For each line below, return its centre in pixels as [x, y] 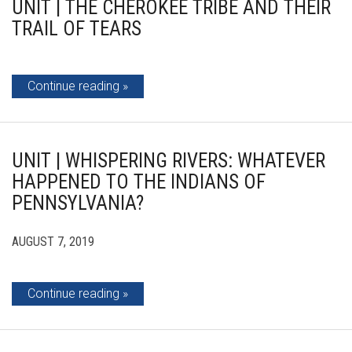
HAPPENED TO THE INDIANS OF [139, 181]
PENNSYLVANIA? [78, 203]
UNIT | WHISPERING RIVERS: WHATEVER [169, 160]
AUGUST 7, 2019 [53, 241]
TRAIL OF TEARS [77, 28]
